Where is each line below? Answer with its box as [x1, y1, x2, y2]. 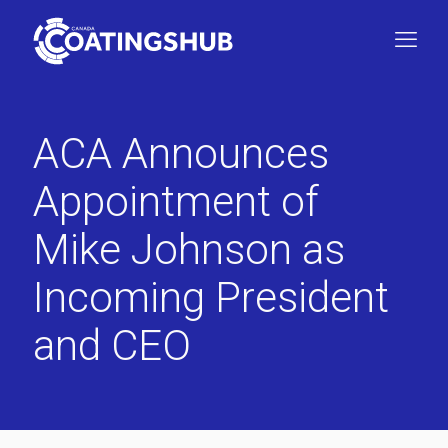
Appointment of [33, 177, 319, 226]
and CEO [33, 321, 191, 370]
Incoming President [33, 273, 389, 322]
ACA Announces [33, 129, 329, 178]
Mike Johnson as [33, 225, 345, 274]
